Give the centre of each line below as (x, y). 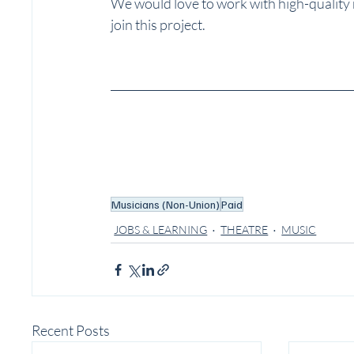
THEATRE (245, 230)
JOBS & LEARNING (161, 230)
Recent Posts (71, 331)
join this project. (158, 25)
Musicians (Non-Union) (166, 205)
